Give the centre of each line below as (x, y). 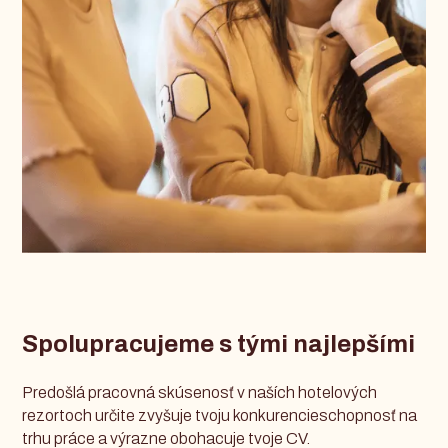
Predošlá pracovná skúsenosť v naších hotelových (200, 392)
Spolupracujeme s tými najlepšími (219, 343)
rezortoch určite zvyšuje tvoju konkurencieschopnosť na (220, 415)
